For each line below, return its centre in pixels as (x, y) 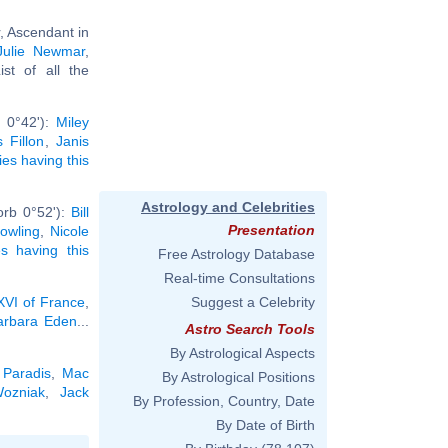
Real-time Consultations (239, 278)
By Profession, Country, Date (224, 401)
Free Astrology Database (236, 254)
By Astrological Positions (238, 377)
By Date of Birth (265, 425)
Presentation (271, 230)
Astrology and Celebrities (228, 207)
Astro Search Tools (250, 329)
